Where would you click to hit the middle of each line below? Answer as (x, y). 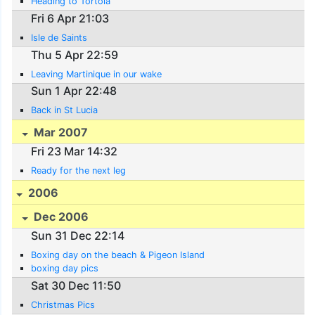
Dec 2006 (60, 216)
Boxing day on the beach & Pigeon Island (118, 255)
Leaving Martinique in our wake (97, 74)
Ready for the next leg (79, 171)
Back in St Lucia (65, 110)
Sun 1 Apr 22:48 (74, 91)
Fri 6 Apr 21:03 (70, 18)
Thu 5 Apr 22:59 (75, 54)
